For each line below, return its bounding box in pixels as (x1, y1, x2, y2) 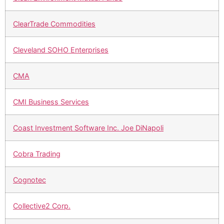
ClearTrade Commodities (13, 19, 95, 28)
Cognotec (13, 175, 46, 184)
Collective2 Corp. (13, 201, 70, 210)
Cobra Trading (13, 149, 60, 158)
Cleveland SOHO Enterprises (13, 45, 108, 54)
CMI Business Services (13, 97, 89, 106)
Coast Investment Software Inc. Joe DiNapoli (13, 123, 163, 132)
